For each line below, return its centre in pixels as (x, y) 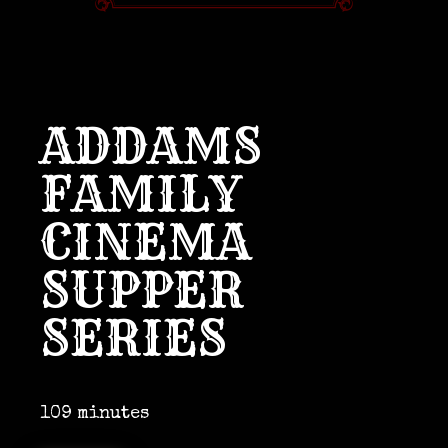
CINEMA (145, 242)
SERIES (133, 338)
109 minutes (94, 414)
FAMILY (140, 194)
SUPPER (142, 290)
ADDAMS (151, 146)
